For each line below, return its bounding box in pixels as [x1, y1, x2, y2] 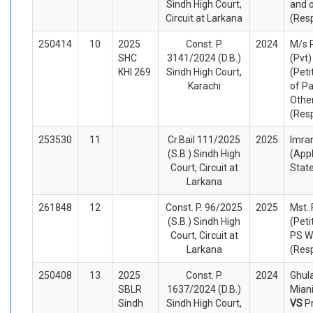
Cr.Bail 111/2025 [168, 133, 240, 145]
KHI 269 [118, 66, 151, 78]
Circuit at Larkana [166, 12, 242, 24]
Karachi [187, 80, 221, 92]
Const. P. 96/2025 [166, 201, 242, 213]
